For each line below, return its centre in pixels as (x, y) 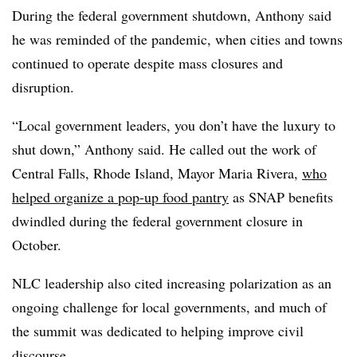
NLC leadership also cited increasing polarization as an (172, 283)
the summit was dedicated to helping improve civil (158, 331)
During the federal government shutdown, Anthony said (172, 15)
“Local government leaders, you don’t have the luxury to (174, 125)
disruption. (43, 87)
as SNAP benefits (281, 197)
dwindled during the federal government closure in (157, 221)
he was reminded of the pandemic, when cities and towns (177, 39)
